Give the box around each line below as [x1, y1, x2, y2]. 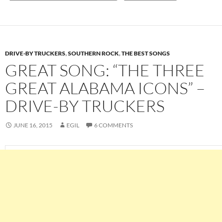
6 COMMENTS [94, 121, 133, 129]
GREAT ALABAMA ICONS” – [5, 78, 205, 99]
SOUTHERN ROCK [68, 50, 119, 57]
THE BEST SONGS [121, 50, 170, 57]
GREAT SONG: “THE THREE [5, 60, 205, 81]
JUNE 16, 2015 [13, 121, 53, 129]
